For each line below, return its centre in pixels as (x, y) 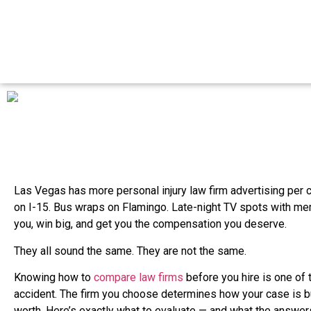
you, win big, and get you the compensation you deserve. (150, 224)
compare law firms (138, 278)
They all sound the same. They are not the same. (130, 251)
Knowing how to (54, 278)
